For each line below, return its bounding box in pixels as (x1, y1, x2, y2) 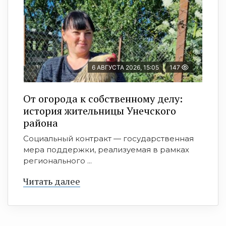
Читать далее (23, 175, 80, 187)
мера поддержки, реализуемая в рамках (23, 145, 189, 154)
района (23, 116, 58, 130)
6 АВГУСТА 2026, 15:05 (92, 64, 159, 71)
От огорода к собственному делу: (23, 92, 183, 105)
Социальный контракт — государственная (23, 134, 194, 143)
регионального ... (23, 156, 92, 165)
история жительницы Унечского (23, 104, 176, 118)
